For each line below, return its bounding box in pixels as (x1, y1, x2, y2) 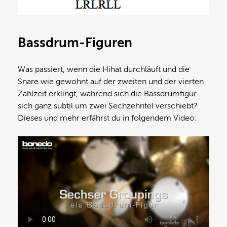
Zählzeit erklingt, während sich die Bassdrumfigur (18, 89, 197, 98)
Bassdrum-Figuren (18, 35, 132, 50)
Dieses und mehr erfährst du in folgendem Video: (18, 113, 197, 123)
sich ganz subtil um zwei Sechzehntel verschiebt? (18, 101, 198, 110)
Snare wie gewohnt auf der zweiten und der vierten (18, 77, 204, 86)
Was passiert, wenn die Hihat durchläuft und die (18, 64, 190, 74)
